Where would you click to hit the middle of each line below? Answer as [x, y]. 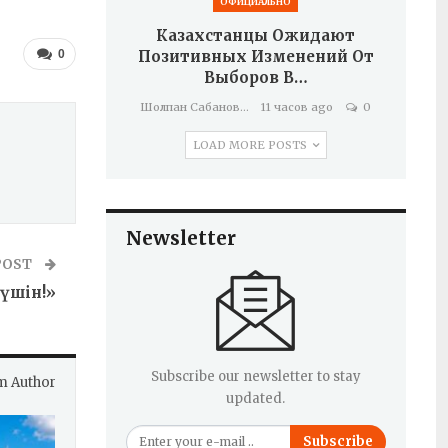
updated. [256, 398]
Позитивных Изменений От [255, 56]
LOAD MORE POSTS [251, 145]
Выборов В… [255, 77]
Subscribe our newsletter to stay [255, 376]
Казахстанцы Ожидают [256, 35]
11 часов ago [297, 107]
